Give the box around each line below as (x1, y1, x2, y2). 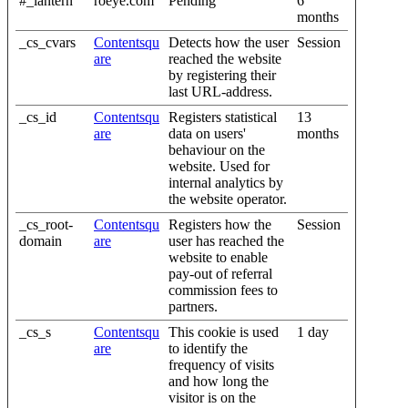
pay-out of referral (168, 265, 272, 281)
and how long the (168, 372, 269, 389)
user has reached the (168, 232, 284, 249)
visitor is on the (168, 389, 256, 405)
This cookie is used (168, 323, 279, 340)
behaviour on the (168, 141, 265, 158)
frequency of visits (168, 356, 274, 372)
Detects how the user (168, 34, 289, 50)
